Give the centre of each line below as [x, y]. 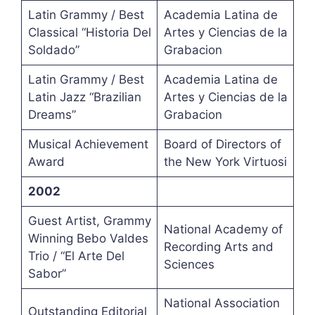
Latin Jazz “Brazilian [84, 97]
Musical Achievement [88, 144]
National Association [221, 303]
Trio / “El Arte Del [76, 256]
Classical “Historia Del [89, 33]
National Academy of [223, 230]
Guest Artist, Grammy [89, 221]
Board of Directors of [222, 144]
